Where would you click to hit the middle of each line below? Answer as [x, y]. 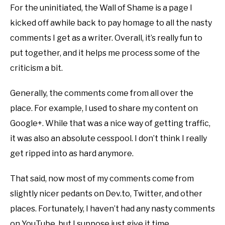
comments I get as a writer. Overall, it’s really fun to [106, 38]
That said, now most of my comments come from [102, 178]
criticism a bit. [36, 68]
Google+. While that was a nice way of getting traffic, [110, 123]
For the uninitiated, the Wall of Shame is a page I [101, 8]
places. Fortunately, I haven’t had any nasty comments [113, 208]
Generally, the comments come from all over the [102, 93]
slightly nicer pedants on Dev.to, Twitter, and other [106, 193]
